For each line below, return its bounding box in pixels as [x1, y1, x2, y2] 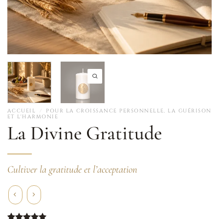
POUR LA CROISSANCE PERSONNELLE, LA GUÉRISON [46, 107, 212, 114]
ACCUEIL [7, 107, 36, 114]
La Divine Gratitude [7, 121, 162, 145]
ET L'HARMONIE [7, 113, 59, 120]
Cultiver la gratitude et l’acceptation [7, 163, 137, 176]
